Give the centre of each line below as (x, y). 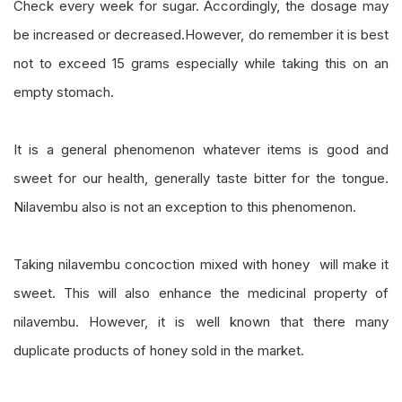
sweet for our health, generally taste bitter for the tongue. (201, 178)
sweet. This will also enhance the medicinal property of (201, 293)
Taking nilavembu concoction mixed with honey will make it (201, 264)
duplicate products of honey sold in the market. (159, 350)
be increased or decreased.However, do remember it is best (201, 34)
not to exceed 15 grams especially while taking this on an (201, 63)
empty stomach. (64, 92)
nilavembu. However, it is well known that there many (201, 321)
